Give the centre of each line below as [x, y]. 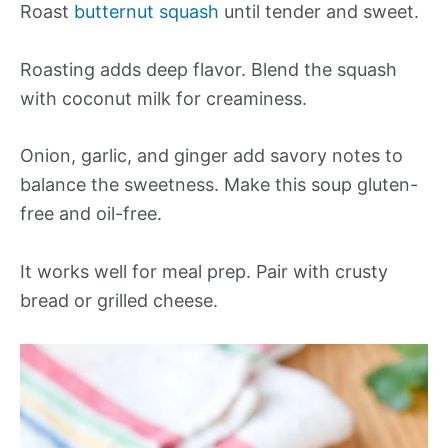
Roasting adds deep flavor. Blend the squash [208, 69]
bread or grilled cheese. [119, 301]
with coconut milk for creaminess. [163, 98]
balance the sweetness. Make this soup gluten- [219, 185]
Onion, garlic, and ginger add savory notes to [211, 156]
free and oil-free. [91, 214]
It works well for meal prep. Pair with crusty [204, 272]
